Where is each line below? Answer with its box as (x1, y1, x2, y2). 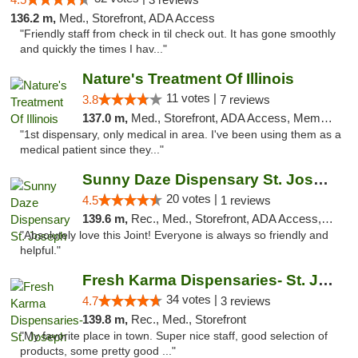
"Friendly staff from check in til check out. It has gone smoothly (20, 28, 336, 40)
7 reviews (219, 93, 270, 106)
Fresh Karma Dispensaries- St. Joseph (317, 272, 333, 288)
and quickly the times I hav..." (20, 43, 167, 55)
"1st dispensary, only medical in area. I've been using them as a (20, 129, 341, 141)
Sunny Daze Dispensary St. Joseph (312, 171, 328, 188)
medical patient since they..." (20, 144, 164, 156)
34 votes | (165, 292, 221, 306)
